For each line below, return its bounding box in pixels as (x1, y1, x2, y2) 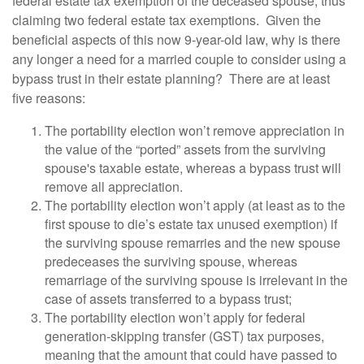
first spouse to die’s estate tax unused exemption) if (45, 214, 337, 233)
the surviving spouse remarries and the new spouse (45, 233, 340, 252)
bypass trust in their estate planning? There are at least (12, 69, 330, 88)
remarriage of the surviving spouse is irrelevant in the (45, 271, 348, 289)
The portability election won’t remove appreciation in (45, 121, 344, 140)
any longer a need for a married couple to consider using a (12, 50, 346, 68)
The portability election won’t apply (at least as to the (45, 196, 345, 214)
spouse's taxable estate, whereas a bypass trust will (45, 158, 341, 177)
